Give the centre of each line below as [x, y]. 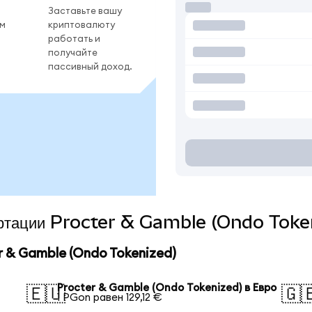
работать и [74, 39]
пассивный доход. [90, 67]
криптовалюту [81, 25]
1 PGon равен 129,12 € [110, 297]
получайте [73, 53]
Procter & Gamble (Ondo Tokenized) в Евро [167, 288]
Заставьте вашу [85, 11]
